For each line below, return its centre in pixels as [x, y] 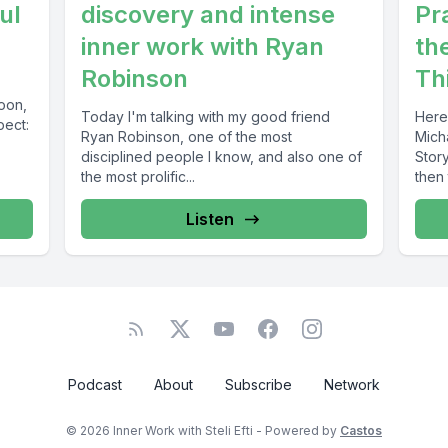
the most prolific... [138, 177]
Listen [209, 219]
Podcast [95, 385]
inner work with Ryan [203, 47]
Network [352, 385]
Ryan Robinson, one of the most [187, 137]
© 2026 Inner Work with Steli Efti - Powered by [203, 431]
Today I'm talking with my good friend [206, 117]
